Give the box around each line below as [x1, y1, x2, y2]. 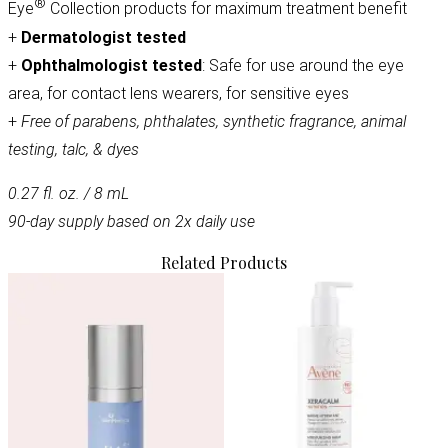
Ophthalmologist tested [21, 55, 202, 75]
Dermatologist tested [21, 27, 186, 47]
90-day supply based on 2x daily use [8, 211, 255, 231]
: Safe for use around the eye [202, 55, 404, 75]
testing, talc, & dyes [8, 139, 139, 159]
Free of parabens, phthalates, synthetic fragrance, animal [21, 111, 406, 131]
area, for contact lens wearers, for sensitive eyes [8, 83, 349, 103]
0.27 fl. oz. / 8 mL [8, 183, 129, 203]
